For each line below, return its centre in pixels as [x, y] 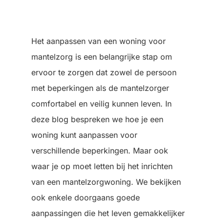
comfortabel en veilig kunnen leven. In [101, 104]
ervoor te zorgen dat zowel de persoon [104, 72]
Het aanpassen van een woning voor [99, 41]
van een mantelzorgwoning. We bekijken [106, 182]
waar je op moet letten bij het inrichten [102, 166]
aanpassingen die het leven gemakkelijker [108, 213]
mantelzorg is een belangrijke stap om [102, 57]
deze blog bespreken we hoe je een [97, 119]
